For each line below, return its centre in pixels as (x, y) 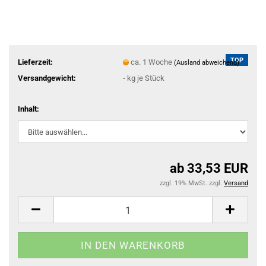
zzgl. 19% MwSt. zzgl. (192, 183)
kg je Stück (145, 78)
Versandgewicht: (47, 78)
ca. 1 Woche (152, 62)
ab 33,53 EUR (209, 168)
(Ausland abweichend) (206, 62)
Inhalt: (28, 109)
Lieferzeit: (35, 62)
